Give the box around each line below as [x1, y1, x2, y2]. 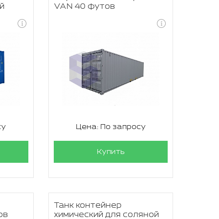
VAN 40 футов [53, 2, 115, 11]
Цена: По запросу [75, 123, 146, 131]
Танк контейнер [53, 201, 122, 210]
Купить [96, 148, 125, 156]
